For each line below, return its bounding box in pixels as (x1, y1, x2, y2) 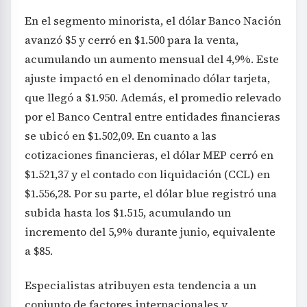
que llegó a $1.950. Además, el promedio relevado (25, 90, 281, 106)
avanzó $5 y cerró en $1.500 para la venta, (25, 32, 238, 48)
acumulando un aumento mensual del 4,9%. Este (25, 51, 279, 67)
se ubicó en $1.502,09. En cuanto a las (25, 128, 217, 144)
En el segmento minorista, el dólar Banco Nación (25, 13, 281, 29)
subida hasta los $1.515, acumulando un (25, 205, 231, 221)
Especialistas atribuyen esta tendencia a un (25, 278, 256, 293)
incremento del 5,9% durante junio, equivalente (25, 224, 275, 240)
